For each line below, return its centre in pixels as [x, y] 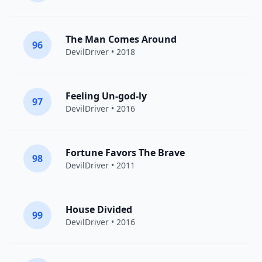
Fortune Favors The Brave [125, 153]
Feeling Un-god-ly [106, 96]
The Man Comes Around [121, 39]
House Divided [99, 209]
